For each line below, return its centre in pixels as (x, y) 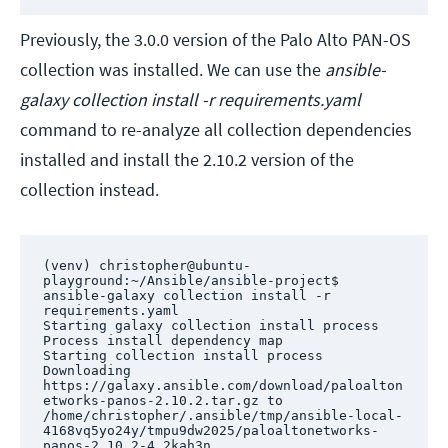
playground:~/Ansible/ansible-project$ (190, 280)
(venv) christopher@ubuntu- (146, 265)
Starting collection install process (182, 355)
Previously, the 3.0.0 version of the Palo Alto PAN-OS (215, 40)
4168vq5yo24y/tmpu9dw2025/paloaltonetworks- (210, 430)
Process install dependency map (162, 340)
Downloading (86, 370)
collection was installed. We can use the (172, 70)
